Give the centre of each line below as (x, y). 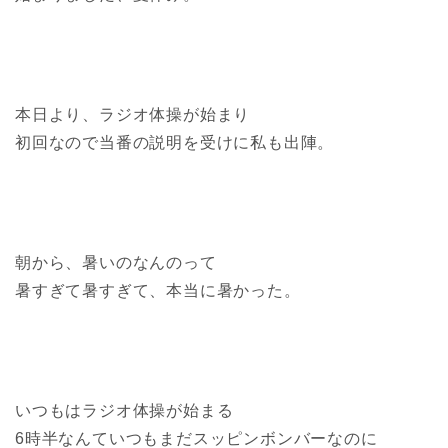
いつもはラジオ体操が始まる (124, 410)
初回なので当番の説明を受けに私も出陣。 (175, 142)
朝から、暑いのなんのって (116, 262)
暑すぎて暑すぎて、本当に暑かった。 (158, 290)
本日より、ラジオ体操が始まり (133, 114)
